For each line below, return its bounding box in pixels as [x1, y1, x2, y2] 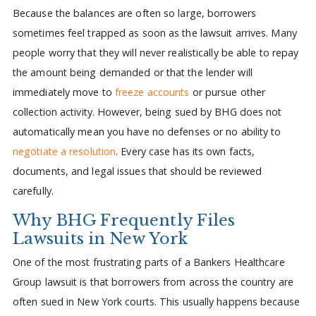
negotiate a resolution [12, 144, 116, 158]
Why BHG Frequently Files [12, 210, 236, 231]
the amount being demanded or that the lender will [12, 65, 253, 79]
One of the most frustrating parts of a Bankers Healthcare [12, 255, 285, 269]
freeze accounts [114, 85, 190, 99]
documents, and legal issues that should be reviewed [12, 164, 262, 178]
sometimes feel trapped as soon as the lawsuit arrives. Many [12, 25, 297, 39]
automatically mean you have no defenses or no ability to [12, 124, 281, 138]
